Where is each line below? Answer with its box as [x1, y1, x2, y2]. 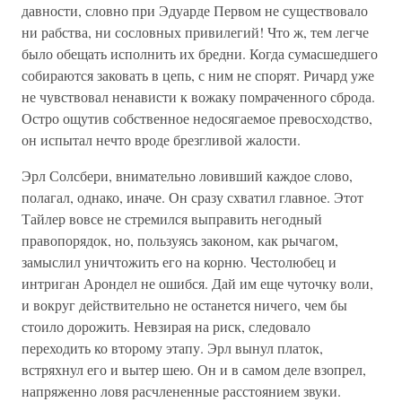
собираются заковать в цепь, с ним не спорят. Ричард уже [22, 66, 374, 84]
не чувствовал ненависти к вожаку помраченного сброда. [22, 87, 375, 106]
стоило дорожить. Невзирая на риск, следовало [22, 317, 310, 336]
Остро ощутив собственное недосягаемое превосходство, [22, 109, 372, 127]
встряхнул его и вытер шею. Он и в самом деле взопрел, [22, 360, 366, 379]
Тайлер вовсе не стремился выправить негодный [22, 209, 322, 228]
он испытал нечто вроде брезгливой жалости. [22, 130, 301, 149]
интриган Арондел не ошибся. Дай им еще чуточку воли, [22, 274, 373, 293]
